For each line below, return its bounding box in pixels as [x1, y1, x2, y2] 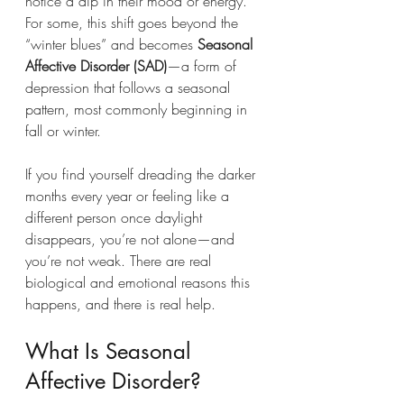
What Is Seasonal [25, 336, 197, 365]
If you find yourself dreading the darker [25, 163, 260, 184]
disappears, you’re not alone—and [25, 228, 239, 249]
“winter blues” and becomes [25, 33, 197, 54]
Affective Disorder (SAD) [25, 55, 167, 76]
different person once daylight [25, 207, 207, 227]
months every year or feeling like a [25, 185, 234, 206]
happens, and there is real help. [25, 293, 216, 314]
